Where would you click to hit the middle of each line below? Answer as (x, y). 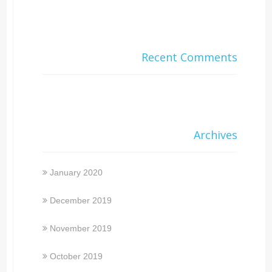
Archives (215, 134)
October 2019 (76, 256)
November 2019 (81, 228)
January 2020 (76, 172)
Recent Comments (189, 57)
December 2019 (81, 200)
